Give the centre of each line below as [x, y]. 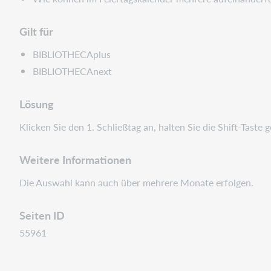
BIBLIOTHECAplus [72, 54]
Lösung [37, 103]
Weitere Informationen [75, 159]
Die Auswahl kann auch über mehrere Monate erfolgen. [136, 182]
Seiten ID [42, 215]
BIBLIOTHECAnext [73, 71]
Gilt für [36, 31]
